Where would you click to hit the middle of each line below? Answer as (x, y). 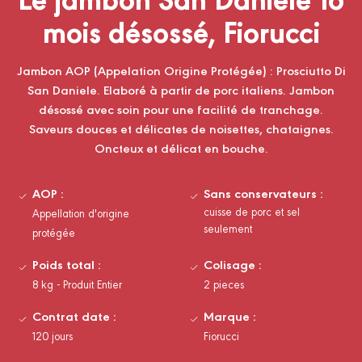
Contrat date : (74, 316)
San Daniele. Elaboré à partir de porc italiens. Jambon (181, 89)
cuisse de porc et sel (252, 211)
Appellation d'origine (81, 213)
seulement (228, 228)
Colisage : (233, 264)
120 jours (53, 335)
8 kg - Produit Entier (77, 284)
